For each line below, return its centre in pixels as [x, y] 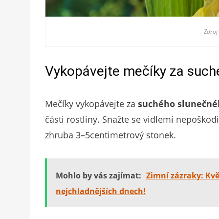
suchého [156, 104]
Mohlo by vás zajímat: [99, 176]
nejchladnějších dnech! [101, 191]
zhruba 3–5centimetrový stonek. [110, 135]
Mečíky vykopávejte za [91, 104]
